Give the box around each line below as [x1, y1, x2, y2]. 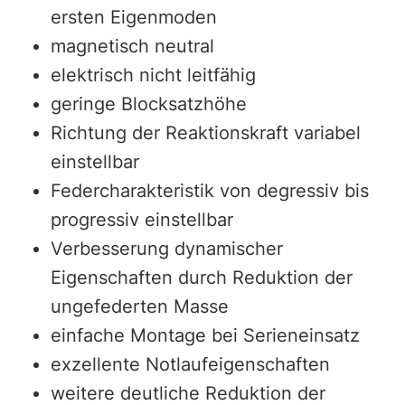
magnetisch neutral [51, 35, 215, 58]
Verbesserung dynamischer [51, 238, 284, 260]
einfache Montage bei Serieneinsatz [51, 325, 361, 347]
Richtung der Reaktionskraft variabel [51, 122, 362, 145]
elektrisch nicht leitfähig [51, 64, 257, 87]
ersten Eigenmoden [51, 6, 218, 29]
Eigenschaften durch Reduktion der [51, 267, 353, 289]
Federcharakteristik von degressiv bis [51, 180, 370, 202]
